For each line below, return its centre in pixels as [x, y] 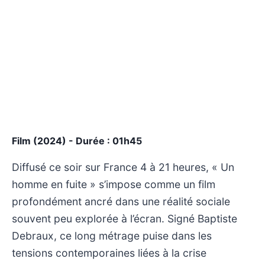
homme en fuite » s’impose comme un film [114, 184]
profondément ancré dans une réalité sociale [121, 201]
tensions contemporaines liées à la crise [109, 253]
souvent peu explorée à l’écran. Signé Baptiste [125, 218]
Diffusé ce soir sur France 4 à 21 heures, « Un [123, 167]
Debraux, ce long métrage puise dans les [112, 235]
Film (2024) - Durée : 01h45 [77, 140]
